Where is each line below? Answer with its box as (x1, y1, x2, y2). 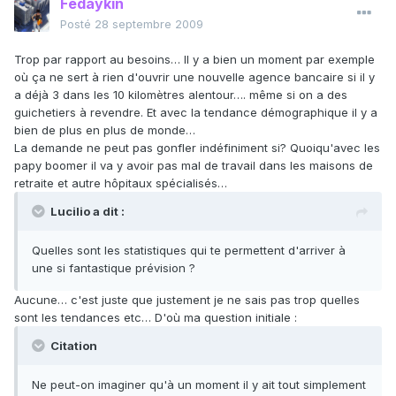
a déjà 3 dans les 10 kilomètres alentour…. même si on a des (14, 88, 347, 103)
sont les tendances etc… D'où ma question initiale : (14, 310, 297, 325)
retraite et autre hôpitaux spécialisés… (14, 176, 227, 191)
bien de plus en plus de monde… (14, 123, 195, 138)
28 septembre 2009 (95, 17, 203, 32)
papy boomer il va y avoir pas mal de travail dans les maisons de (14, 158, 373, 173)
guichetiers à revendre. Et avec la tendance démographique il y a (14, 105, 377, 120)
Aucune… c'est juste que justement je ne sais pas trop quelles (14, 293, 360, 308)
